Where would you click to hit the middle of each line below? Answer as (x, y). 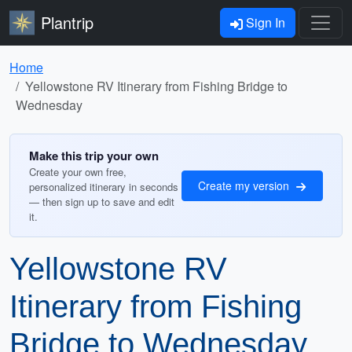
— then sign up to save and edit (102, 202)
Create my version (245, 185)
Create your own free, (78, 172)
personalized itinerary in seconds (104, 187)
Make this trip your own (94, 156)
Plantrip (67, 22)
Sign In (264, 22)
